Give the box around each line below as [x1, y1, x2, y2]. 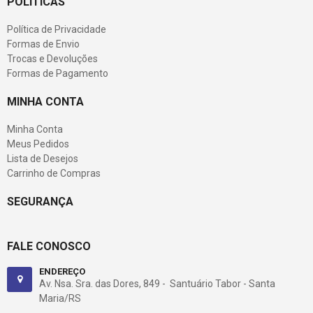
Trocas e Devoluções [7, 53, 98, 64]
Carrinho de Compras [7, 168, 101, 179]
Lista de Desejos [7, 153, 78, 164]
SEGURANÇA [7, 195, 73, 208]
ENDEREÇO [39, 266, 85, 277]
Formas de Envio [7, 38, 80, 50]
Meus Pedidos [7, 138, 69, 150]
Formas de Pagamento [7, 68, 108, 79]
